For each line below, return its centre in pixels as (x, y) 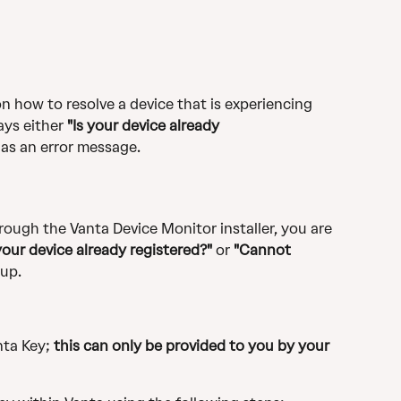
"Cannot (264, 251)
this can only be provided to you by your (193, 346)
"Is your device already (145, 126)
